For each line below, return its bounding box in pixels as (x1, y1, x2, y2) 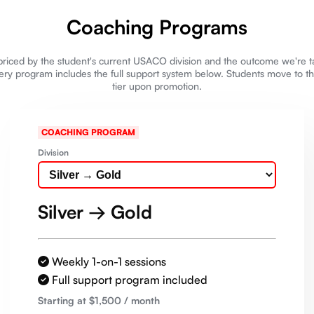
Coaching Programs (67, 15, 247, 39)
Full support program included (49, 273, 207, 287)
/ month (121, 294, 160, 306)
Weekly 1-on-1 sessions (49, 254, 166, 268)
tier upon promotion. (112, 80, 202, 92)
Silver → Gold (38, 200, 152, 223)
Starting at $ (38, 294, 95, 306)
